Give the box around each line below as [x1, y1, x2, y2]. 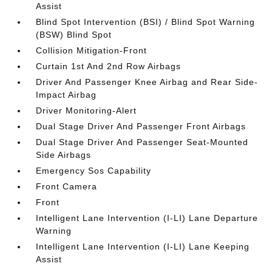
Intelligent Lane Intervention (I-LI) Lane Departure [36, 213, 259, 223]
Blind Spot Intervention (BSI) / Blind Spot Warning [36, 17, 256, 27]
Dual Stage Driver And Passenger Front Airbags [36, 121, 246, 131]
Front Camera [36, 182, 98, 191]
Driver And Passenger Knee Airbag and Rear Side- [36, 77, 259, 87]
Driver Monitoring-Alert [36, 106, 137, 115]
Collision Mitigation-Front [36, 46, 148, 55]
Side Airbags [36, 150, 92, 160]
